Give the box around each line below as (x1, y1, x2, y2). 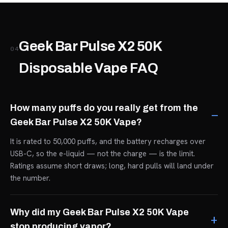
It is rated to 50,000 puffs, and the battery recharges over (10, 136, 206, 147)
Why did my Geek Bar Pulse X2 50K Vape (10, 207, 189, 217)
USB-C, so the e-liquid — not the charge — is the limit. (10, 148, 195, 159)
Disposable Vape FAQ (19, 60, 158, 76)
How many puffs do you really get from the (10, 102, 198, 113)
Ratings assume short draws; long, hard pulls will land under (10, 160, 214, 171)
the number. (10, 173, 50, 183)
